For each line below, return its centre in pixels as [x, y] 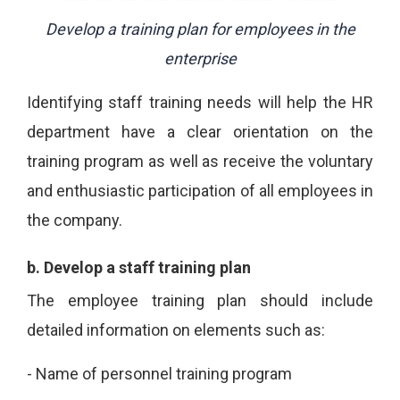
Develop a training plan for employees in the [200, 29]
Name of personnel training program [164, 373]
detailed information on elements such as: [176, 329]
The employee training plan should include [200, 300]
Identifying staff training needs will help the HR [200, 102]
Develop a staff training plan [147, 267]
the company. [75, 220]
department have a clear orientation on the [200, 131]
